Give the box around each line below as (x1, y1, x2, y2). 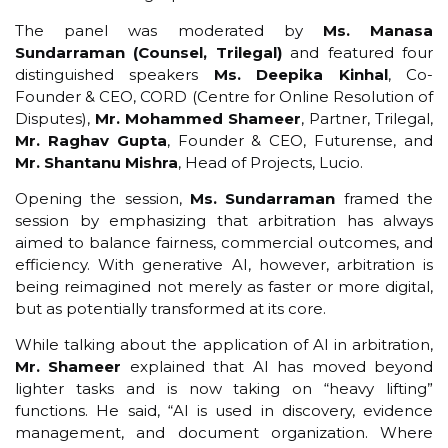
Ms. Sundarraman (190, 189, 336, 209)
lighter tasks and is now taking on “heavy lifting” (15, 379, 433, 399)
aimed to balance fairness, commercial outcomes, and (15, 233, 433, 253)
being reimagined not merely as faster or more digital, (15, 277, 433, 297)
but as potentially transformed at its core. (15, 299, 326, 319)
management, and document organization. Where (15, 423, 433, 443)
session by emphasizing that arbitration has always (15, 211, 433, 231)
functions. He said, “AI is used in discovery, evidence (15, 401, 433, 421)
